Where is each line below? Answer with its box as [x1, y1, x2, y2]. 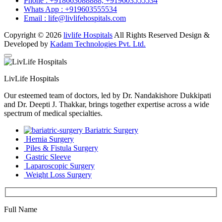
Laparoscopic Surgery [26, 162, 95, 170]
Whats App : [24, 5, 65, 14]
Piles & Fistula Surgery [26, 144, 98, 153]
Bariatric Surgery [85, 126, 138, 135]
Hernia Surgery [26, 135, 74, 144]
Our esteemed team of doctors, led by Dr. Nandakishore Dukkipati [4, 91, 211, 100]
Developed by [4, 40, 50, 49]
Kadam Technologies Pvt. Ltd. [50, 40, 146, 49]
